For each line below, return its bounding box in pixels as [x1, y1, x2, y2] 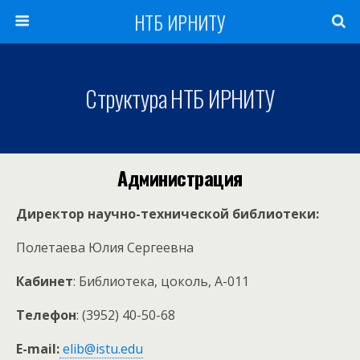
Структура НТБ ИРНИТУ [85, 81, 275, 115]
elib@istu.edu [59, 340, 143, 358]
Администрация [117, 163, 243, 192]
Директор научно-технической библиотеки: [16, 205, 319, 223]
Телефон [16, 306, 76, 324]
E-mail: [16, 340, 59, 358]
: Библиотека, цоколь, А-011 [73, 272, 249, 290]
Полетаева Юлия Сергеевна [16, 239, 194, 256]
